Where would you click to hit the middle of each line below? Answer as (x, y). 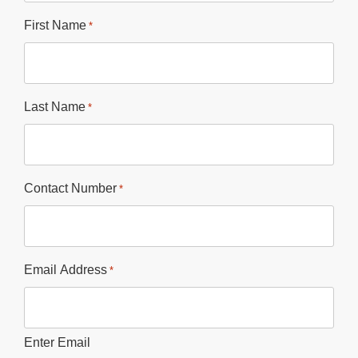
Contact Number (70, 189)
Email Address (66, 270)
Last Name (55, 107)
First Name (55, 26)
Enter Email (57, 343)
